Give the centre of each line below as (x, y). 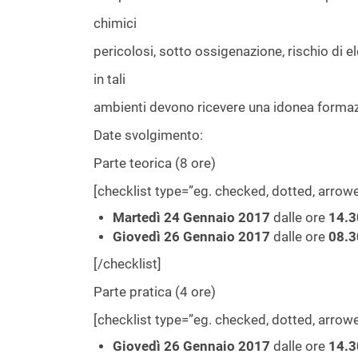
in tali (109, 79)
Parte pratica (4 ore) (155, 292)
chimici (115, 23)
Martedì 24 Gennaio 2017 (191, 217)
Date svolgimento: (148, 135)
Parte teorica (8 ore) (155, 163)
